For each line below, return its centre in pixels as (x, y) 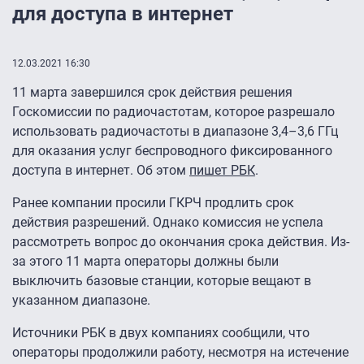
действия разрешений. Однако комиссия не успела (168, 223)
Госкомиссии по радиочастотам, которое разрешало (173, 112)
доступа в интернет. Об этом (101, 171)
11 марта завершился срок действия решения (152, 93)
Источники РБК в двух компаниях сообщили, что (161, 333)
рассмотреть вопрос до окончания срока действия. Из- (181, 242)
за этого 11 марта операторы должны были (145, 262)
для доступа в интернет (123, 14)
